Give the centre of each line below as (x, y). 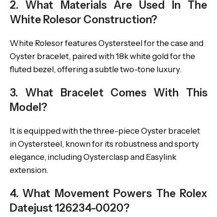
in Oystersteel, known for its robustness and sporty (104, 144)
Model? (28, 107)
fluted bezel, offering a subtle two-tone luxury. (96, 69)
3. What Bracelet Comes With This (108, 93)
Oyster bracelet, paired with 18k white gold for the (102, 56)
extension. (29, 170)
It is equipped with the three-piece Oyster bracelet (105, 131)
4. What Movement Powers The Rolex (108, 194)
